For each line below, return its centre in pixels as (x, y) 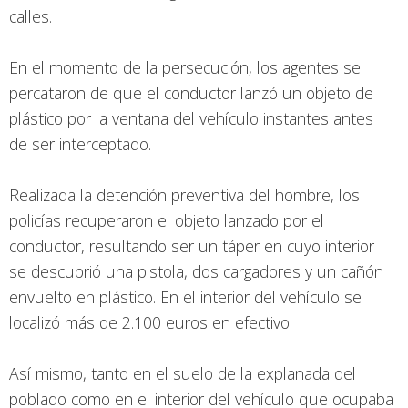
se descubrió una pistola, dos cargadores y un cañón (196, 272)
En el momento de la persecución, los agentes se (185, 68)
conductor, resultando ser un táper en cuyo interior (192, 246)
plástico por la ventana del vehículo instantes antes (191, 119)
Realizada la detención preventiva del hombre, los (184, 195)
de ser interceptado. (80, 144)
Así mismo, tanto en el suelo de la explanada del (183, 374)
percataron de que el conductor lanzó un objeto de (191, 93)
